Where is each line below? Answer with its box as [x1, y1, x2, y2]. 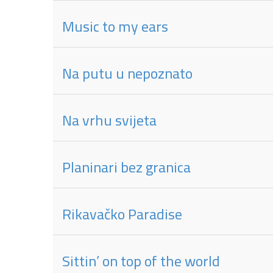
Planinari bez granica [62, 153, 191, 181]
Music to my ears [62, 12, 168, 40]
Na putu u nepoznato [62, 59, 193, 87]
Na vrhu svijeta [62, 106, 157, 134]
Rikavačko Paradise [62, 200, 182, 228]
